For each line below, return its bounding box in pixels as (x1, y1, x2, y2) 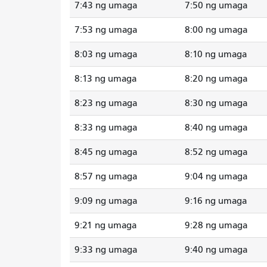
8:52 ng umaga (185, 146, 247, 157)
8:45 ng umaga (74, 146, 137, 157)
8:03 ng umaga (74, 48, 137, 60)
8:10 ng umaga (185, 48, 247, 60)
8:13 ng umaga (74, 73, 136, 84)
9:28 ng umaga (185, 219, 247, 231)
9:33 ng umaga (74, 244, 137, 255)
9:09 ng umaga (74, 195, 137, 206)
